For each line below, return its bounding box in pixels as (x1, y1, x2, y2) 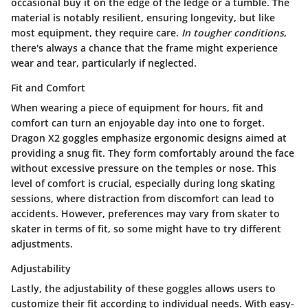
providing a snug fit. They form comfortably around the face (11, 146, 294, 160)
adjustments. (11, 237, 73, 251)
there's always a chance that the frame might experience (11, 41, 278, 55)
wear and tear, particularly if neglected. (11, 56, 197, 70)
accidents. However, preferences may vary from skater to (11, 207, 280, 221)
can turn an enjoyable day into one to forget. (49, 116, 265, 130)
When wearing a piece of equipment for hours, (11, 101, 232, 115)
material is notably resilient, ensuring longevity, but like (11, 11, 275, 25)
